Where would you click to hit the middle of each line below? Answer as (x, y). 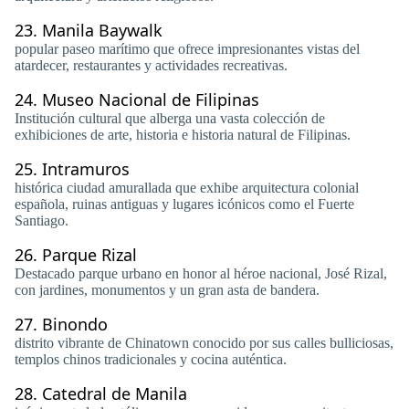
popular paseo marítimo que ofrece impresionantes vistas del (187, 49)
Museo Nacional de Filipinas (151, 100)
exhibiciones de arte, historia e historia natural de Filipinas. (183, 135)
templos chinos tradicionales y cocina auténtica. (151, 359)
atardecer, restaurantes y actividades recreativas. (151, 65)
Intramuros (86, 169)
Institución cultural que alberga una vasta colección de (170, 118)
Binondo (75, 324)
